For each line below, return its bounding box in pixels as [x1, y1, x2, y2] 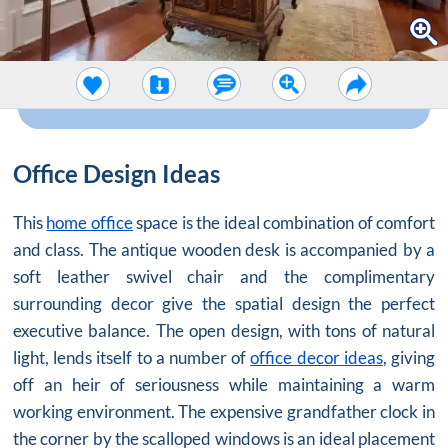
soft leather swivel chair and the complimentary [13, 265, 435, 287]
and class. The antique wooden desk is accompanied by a [13, 238, 435, 260]
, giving [382, 346, 436, 368]
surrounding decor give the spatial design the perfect [13, 292, 435, 314]
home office [46, 211, 133, 233]
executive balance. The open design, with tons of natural [13, 319, 435, 341]
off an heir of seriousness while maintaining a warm [13, 373, 435, 395]
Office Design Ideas [13, 158, 220, 188]
